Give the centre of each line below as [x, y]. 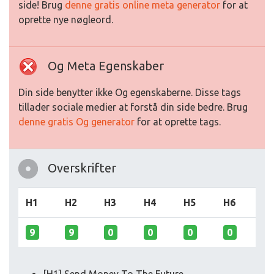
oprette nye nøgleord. [66, 20]
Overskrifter [82, 168]
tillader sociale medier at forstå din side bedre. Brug [133, 107]
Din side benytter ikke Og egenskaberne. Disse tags [130, 92]
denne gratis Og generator [76, 122]
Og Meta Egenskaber [106, 66]
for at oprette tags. [178, 122]
